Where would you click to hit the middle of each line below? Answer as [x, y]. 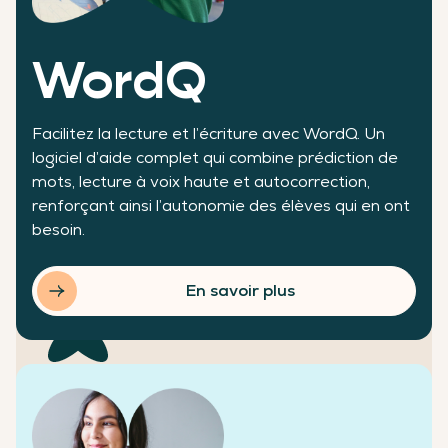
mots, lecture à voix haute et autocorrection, [201, 182]
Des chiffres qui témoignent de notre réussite [205, 220]
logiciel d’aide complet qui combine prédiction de [215, 158]
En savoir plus [240, 291]
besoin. [58, 230]
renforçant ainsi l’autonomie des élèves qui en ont [221, 206]
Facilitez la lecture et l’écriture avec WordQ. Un [208, 134]
